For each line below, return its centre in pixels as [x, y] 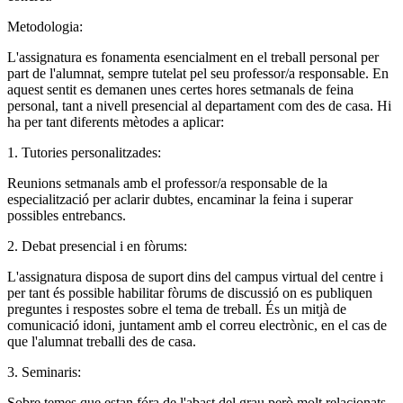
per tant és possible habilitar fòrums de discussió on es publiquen [190, 292]
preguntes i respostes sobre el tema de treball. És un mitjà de [177, 309]
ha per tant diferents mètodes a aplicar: [116, 121]
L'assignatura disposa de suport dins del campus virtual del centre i [195, 276]
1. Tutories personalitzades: [84, 152]
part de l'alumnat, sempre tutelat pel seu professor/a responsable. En [198, 73]
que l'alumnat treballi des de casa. [102, 341]
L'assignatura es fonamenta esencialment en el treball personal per [193, 57]
